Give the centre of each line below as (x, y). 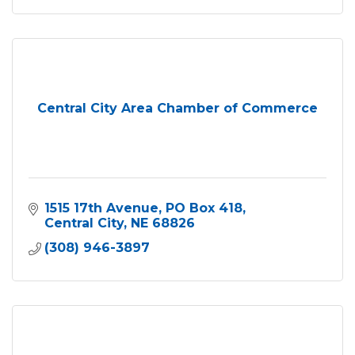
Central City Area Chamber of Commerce (177, 108)
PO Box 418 (204, 208)
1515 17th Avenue (101, 208)
